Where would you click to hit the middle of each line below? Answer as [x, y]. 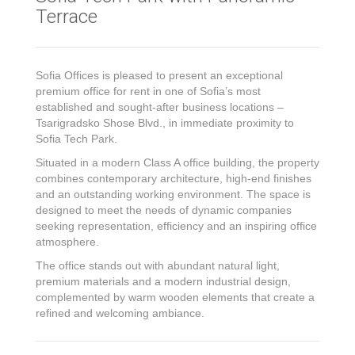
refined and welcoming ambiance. [120, 313]
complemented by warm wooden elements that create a [175, 297]
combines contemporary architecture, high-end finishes [174, 178]
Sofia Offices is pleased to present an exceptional [159, 75]
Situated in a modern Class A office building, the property [177, 162]
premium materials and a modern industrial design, [163, 281]
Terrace [67, 17]
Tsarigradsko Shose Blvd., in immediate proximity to [165, 123]
